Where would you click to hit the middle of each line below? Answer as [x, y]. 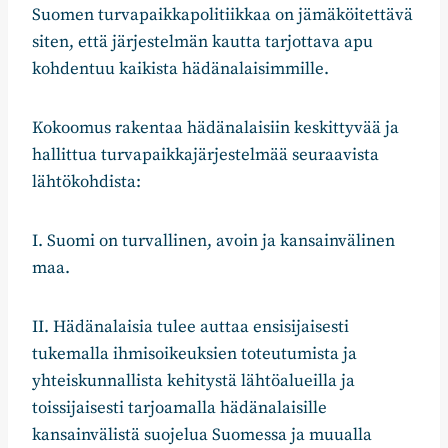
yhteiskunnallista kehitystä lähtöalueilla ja [193, 381]
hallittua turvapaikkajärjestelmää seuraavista [205, 155]
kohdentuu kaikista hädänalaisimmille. [180, 69]
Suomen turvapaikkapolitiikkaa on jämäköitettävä [222, 15]
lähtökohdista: [86, 182]
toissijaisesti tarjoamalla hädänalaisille [179, 408]
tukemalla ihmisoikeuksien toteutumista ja [194, 354]
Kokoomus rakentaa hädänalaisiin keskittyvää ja [215, 128]
